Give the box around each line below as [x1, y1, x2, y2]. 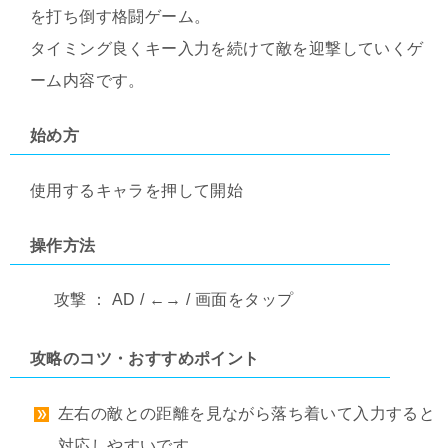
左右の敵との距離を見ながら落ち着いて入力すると [58, 405, 436, 423]
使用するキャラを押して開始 [30, 182, 244, 200]
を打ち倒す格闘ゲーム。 [30, 8, 211, 26]
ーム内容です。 [30, 72, 145, 90]
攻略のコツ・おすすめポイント [30, 350, 260, 368]
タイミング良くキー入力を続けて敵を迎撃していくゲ [30, 40, 424, 58]
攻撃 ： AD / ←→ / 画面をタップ [54, 291, 294, 309]
